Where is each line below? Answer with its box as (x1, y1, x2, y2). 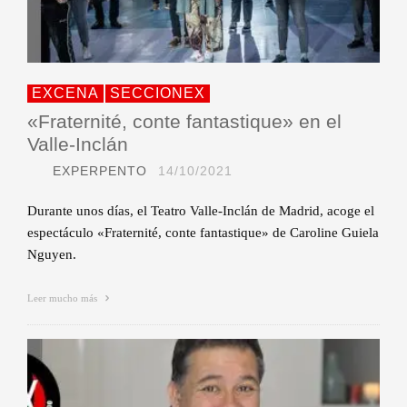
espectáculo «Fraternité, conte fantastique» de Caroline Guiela (27, 225, 379, 241)
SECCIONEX (110, 85, 205, 102)
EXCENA (32, 85, 99, 102)
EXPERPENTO (53, 164, 147, 179)
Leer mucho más (27, 293, 100, 304)
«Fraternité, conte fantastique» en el (27, 111, 342, 133)
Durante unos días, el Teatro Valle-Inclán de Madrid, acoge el (27, 203, 374, 219)
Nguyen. (27, 247, 76, 263)
